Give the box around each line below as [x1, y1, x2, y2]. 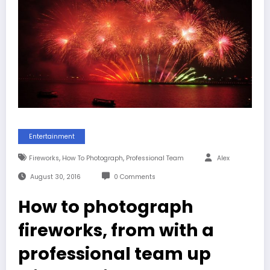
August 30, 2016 [30, 172, 81, 182]
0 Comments [113, 172, 155, 182]
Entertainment [28, 132, 75, 142]
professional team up [18, 242, 211, 266]
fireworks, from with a [18, 218, 214, 243]
